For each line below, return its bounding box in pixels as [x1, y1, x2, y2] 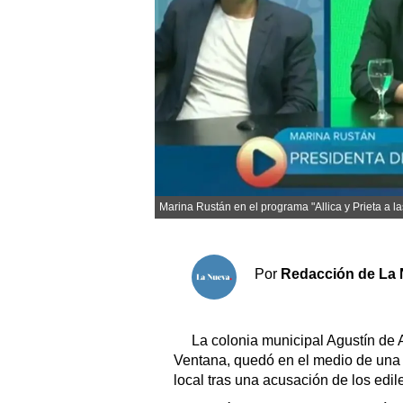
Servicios [175, 291, 234, 306]
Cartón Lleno [168, 151, 251, 166]
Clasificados [168, 205, 247, 220]
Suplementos [168, 259, 253, 274]
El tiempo [168, 124, 228, 139]
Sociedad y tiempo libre [175, 7, 325, 22]
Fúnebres [168, 178, 229, 193]
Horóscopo [168, 232, 238, 247]
